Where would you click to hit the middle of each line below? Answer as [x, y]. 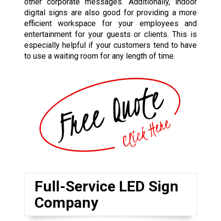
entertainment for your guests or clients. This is [110, 35]
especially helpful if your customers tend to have [110, 45]
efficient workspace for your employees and [110, 24]
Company [66, 202]
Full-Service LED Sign [106, 186]
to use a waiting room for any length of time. [99, 56]
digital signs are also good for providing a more [110, 13]
